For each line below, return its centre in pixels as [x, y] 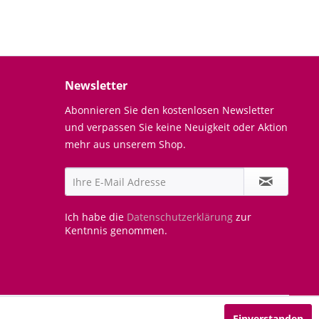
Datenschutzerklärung [180, 217]
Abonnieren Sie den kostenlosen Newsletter [169, 110]
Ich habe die [96, 217]
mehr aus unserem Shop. [125, 144]
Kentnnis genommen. [116, 230]
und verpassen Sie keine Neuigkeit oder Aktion [176, 127]
